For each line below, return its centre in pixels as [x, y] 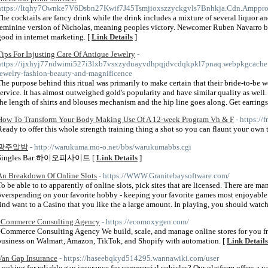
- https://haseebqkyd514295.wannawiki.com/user [139, 258]
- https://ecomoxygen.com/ [145, 222]
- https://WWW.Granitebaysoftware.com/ [164, 176]
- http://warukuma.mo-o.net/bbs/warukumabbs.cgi [111, 147]
